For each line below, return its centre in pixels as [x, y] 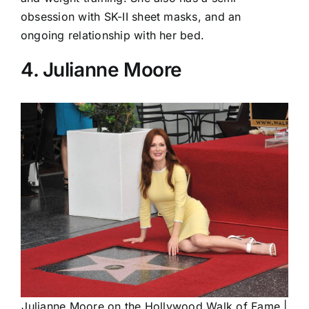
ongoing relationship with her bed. [113, 36]
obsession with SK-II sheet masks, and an [131, 17]
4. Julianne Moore [101, 70]
